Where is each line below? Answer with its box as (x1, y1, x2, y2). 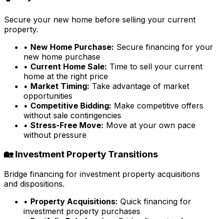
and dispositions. (4, 178, 65, 189)
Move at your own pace (104, 120, 196, 130)
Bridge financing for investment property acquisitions (4, 169, 200, 179)
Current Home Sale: (30, 61, 107, 71)
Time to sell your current (107, 61, 202, 71)
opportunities (23, 90, 72, 101)
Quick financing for (118, 196, 191, 206)
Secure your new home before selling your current (4, 14, 196, 24)
